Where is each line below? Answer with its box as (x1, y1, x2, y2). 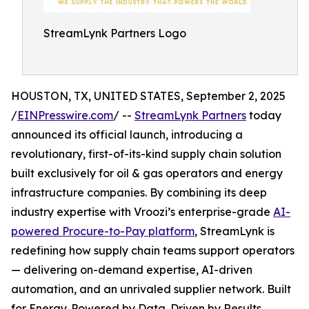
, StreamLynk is (195, 224, 275, 238)
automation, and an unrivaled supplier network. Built (11, 282, 291, 296)
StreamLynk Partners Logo (43, 26, 186, 40)
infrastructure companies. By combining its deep (11, 186, 267, 199)
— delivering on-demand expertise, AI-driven (11, 263, 252, 277)
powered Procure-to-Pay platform (11, 224, 195, 238)
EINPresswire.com (17, 108, 113, 122)
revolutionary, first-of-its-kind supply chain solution (11, 147, 281, 161)
